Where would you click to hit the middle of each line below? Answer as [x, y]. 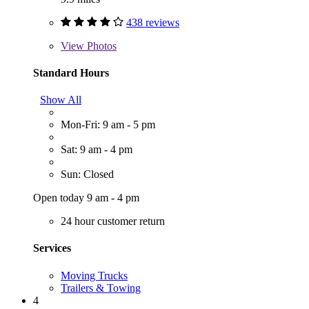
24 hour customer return [113, 221]
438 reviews [153, 22]
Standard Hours [71, 72]
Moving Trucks [94, 275]
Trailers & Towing [101, 288]
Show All [61, 100]
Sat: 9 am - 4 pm [97, 150]
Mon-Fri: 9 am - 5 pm [108, 125]
